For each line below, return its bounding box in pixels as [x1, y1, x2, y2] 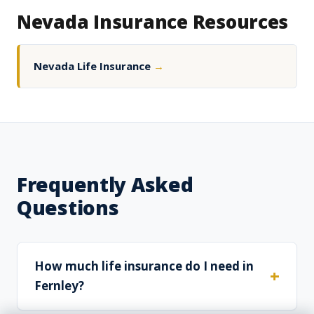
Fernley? [34, 278, 84, 294]
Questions [17, 194, 119, 221]
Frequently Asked [17, 171, 193, 198]
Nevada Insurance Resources [17, 9, 289, 35]
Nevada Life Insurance [34, 59, 153, 74]
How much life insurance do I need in [34, 258, 254, 275]
